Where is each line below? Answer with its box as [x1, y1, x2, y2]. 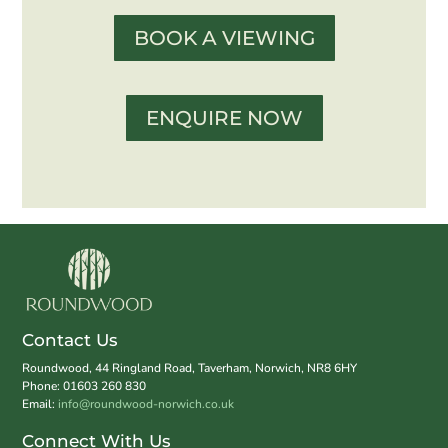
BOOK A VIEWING [133, 26, 315, 50]
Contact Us [22, 330, 119, 351]
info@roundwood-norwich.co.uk [58, 396, 235, 413]
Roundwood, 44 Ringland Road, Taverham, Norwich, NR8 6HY [22, 360, 358, 377]
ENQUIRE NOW [145, 106, 303, 130]
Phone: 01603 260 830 [22, 378, 147, 395]
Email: [22, 396, 59, 413]
